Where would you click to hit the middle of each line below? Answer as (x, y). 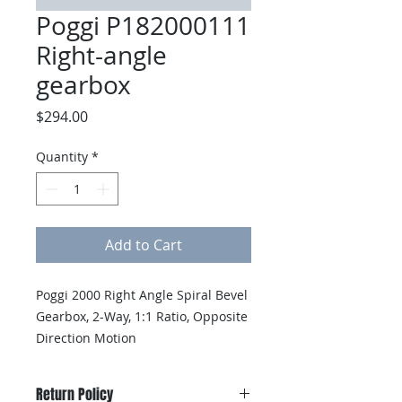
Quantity (62, 157)
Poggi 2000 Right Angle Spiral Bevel (142, 295)
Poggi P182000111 (143, 26)
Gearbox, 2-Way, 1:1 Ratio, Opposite (142, 316)
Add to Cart (144, 245)
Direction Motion (86, 338)
